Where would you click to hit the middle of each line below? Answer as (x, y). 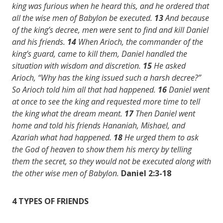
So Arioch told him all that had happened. (85, 89)
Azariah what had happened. (63, 137)
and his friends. (40, 42)
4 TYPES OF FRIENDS (50, 201)
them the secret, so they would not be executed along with (111, 161)
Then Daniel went (165, 113)
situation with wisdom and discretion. (77, 65)
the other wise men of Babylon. (65, 173)
